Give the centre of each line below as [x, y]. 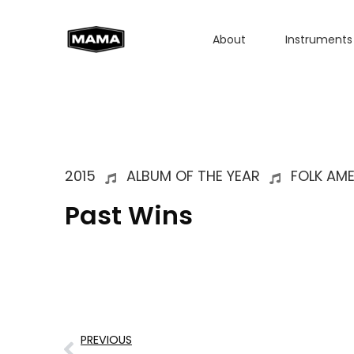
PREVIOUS [106, 340]
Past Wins [129, 215]
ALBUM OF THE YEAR [193, 176]
